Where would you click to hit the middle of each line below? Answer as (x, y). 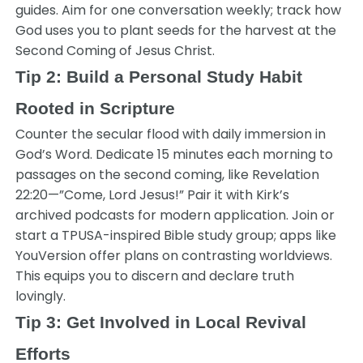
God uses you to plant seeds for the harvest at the (176, 30)
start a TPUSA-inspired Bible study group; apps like (176, 235)
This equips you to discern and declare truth (155, 276)
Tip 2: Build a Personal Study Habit (159, 77)
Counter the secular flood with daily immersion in (171, 134)
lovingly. (41, 296)
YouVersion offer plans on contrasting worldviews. (174, 256)
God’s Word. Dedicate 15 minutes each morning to (175, 154)
